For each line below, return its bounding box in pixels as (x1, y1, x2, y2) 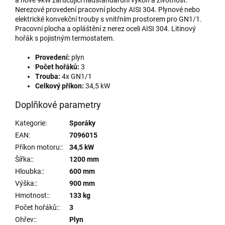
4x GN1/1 (62, 72, 92, 80)
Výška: (15, 179, 36, 187)
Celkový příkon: (35, 81, 84, 90)
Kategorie (15, 119, 45, 127)
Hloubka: (15, 167, 43, 175)
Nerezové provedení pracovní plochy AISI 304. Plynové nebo (15, 5, 200, 14)
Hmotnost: (15, 191, 48, 199)
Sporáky (69, 119, 95, 127)
